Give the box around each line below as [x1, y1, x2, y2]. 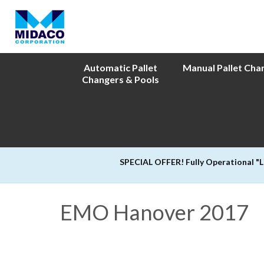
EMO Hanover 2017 [60, 199, 249, 225]
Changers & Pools [82, 74, 159, 85]
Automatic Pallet [84, 62, 157, 73]
